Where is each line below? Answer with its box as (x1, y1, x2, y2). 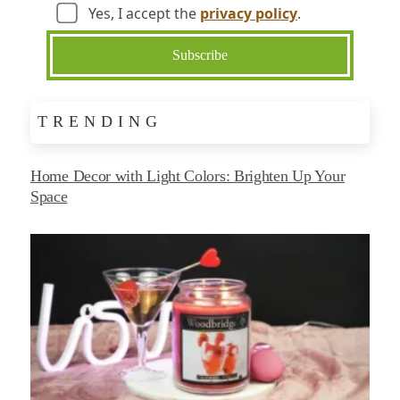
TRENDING (37, 112, 162, 130)
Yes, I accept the (85, 3, 200, 23)
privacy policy (200, 3, 297, 23)
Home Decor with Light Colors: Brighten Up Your (30, 166, 346, 185)
